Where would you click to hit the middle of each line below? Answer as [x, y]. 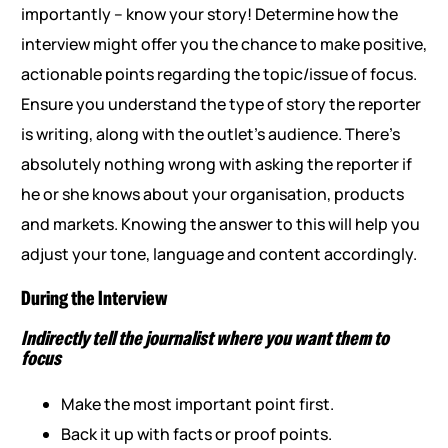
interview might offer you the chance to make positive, [223, 44]
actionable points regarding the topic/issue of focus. [218, 74]
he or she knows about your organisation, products [212, 194]
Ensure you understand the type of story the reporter [220, 104]
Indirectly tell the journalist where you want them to [204, 339]
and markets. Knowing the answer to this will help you [220, 224]
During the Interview [94, 299]
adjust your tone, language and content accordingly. [218, 254]
